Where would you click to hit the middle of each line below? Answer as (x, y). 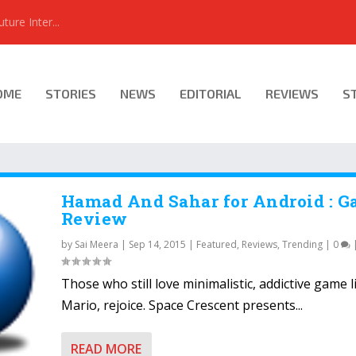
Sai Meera (96, 244)
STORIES (70, 93)
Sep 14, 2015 (157, 244)
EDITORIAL (210, 93)
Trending (302, 244)
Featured (216, 244)
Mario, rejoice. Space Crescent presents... (182, 305)
